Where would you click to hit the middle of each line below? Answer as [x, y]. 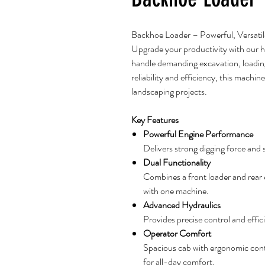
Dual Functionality [177, 162]
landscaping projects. [169, 91]
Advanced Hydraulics [182, 205]
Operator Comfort [177, 233]
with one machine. [176, 191]
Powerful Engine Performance [198, 134]
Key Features [155, 120]
